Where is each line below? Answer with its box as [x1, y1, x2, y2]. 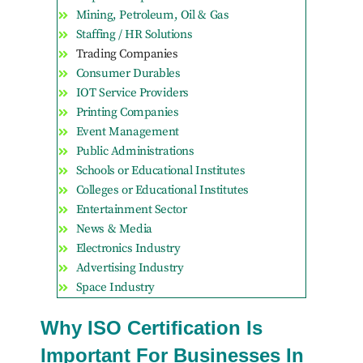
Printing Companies [75, 105, 179, 121]
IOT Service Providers [75, 85, 190, 101]
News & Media [75, 221, 152, 237]
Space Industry [75, 280, 155, 296]
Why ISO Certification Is [41, 317, 263, 340]
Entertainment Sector [75, 202, 187, 218]
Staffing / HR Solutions [75, 27, 193, 43]
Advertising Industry [75, 260, 184, 276]
